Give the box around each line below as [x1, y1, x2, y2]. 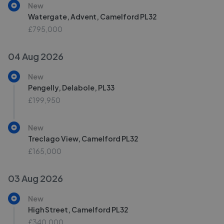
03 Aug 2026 [8, 172, 63, 184]
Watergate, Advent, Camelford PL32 [28, 12, 157, 21]
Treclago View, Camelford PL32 [28, 134, 138, 143]
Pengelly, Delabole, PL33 [28, 83, 114, 92]
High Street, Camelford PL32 [28, 205, 128, 214]
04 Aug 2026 [8, 50, 63, 62]
